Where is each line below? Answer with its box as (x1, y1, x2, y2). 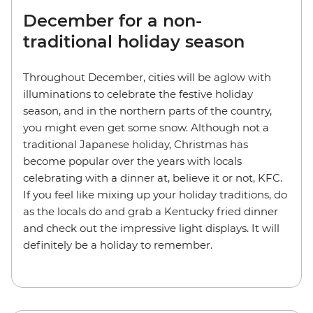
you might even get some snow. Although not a (23, 120, 269, 134)
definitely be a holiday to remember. (23, 238, 218, 252)
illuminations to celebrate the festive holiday (23, 87, 253, 101)
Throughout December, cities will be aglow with (23, 70, 271, 84)
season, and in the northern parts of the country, (23, 103, 272, 117)
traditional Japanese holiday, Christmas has (23, 137, 248, 151)
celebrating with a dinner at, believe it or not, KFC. (23, 170, 282, 184)
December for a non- (23, 10, 202, 31)
